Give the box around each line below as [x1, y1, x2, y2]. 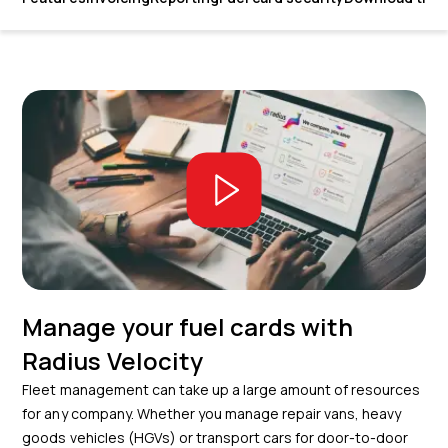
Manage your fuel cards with [22, 309, 353, 343]
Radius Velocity [22, 343, 203, 377]
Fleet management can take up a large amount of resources [22, 379, 421, 399]
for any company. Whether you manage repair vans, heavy [22, 403, 402, 423]
